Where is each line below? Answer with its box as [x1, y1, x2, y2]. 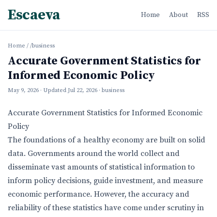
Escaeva [8, 6, 60, 24]
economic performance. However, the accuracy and [8, 189, 189, 199]
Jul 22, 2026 [68, 87, 97, 94]
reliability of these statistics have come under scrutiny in [8, 203, 204, 213]
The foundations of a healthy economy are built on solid [8, 135, 205, 145]
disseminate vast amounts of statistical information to [8, 162, 195, 172]
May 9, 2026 [8, 87, 39, 94]
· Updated [40, 87, 68, 94]
